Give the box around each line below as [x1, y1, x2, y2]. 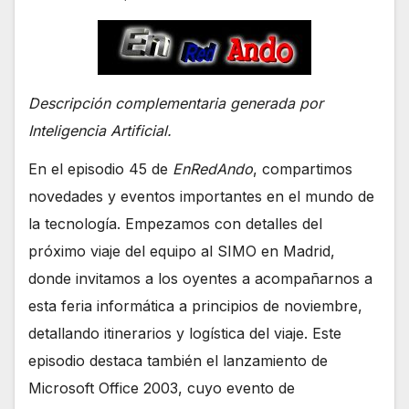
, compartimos [253, 160, 352, 179]
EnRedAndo [173, 160, 253, 179]
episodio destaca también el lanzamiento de [28, 351, 328, 371]
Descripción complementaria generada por [28, 93, 323, 112]
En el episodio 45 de [28, 160, 173, 179]
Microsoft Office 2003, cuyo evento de [28, 379, 295, 398]
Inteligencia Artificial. [28, 121, 172, 140]
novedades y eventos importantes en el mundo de [28, 187, 374, 206]
